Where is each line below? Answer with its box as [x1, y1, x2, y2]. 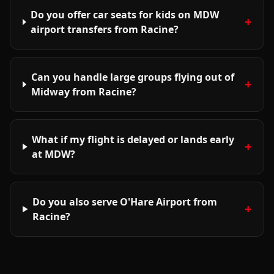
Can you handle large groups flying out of [31, 70, 234, 84]
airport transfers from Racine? [31, 23, 179, 36]
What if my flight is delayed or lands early [32, 133, 235, 146]
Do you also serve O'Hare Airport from [32, 195, 218, 209]
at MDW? [32, 147, 76, 161]
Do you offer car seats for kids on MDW [31, 8, 220, 21]
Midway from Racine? [31, 85, 136, 98]
